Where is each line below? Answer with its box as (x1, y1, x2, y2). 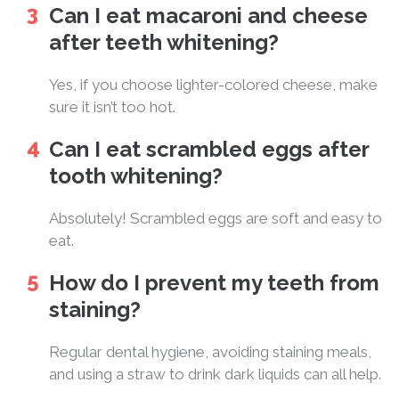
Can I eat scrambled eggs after (49, 135, 369, 162)
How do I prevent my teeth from (49, 269, 379, 296)
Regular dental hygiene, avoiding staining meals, (49, 342, 371, 361)
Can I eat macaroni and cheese (49, 2, 368, 28)
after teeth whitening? (49, 28, 279, 55)
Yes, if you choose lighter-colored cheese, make (49, 75, 378, 94)
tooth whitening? (49, 162, 223, 189)
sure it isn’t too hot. (49, 97, 175, 116)
